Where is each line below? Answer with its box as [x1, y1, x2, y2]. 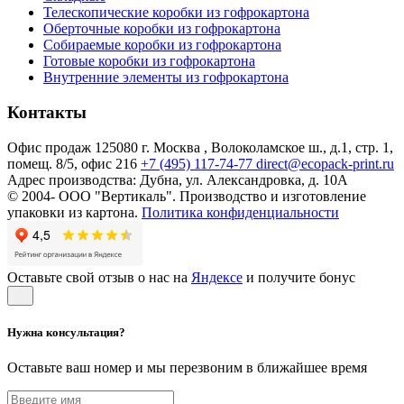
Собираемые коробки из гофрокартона [43, 37, 281, 53]
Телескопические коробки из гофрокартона [43, 5, 309, 21]
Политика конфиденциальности [142, 204, 339, 220]
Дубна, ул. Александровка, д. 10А [140, 171, 348, 188]
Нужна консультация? [7, 326, 125, 340]
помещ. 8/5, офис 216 [7, 155, 141, 171]
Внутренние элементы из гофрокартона [43, 69, 289, 86]
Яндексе [191, 269, 243, 285]
